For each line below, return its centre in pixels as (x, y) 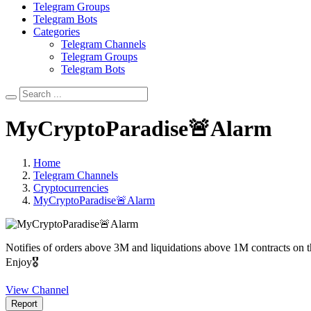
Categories (57, 32)
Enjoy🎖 (22, 262)
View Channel (37, 289)
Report (24, 303)
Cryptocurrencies (71, 187)
